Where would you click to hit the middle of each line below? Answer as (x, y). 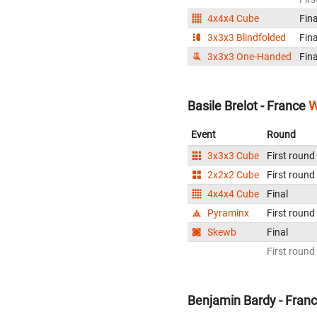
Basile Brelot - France (247, 105)
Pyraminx (227, 213)
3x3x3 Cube (232, 155)
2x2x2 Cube (232, 174)
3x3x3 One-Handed (249, 56)
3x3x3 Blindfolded (246, 37)
